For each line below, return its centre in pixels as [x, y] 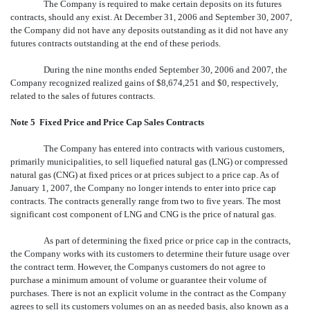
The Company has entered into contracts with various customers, [164, 148]
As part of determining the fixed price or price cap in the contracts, [167, 240]
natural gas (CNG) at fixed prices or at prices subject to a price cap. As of [145, 174]
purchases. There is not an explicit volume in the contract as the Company [148, 293]
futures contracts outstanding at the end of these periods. [116, 43]
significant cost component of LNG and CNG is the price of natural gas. [143, 214]
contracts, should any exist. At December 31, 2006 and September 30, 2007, [151, 17]
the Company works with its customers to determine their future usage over [150, 253]
